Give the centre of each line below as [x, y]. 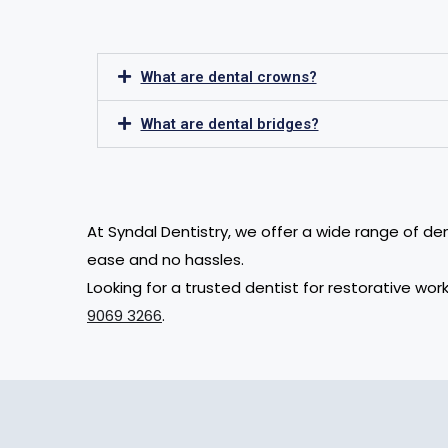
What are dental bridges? [229, 124]
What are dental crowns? [228, 77]
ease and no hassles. [165, 260]
